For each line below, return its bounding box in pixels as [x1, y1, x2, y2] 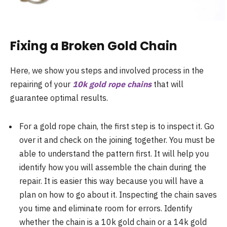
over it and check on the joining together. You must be [19, 134, 215, 145]
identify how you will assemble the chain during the [19, 162, 206, 172]
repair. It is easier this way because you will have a [19, 175, 204, 186]
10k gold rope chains [72, 79, 152, 89]
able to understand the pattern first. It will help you [19, 148, 209, 159]
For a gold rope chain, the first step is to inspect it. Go [19, 121, 214, 131]
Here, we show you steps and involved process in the [10, 65, 204, 75]
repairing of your [10, 79, 72, 89]
